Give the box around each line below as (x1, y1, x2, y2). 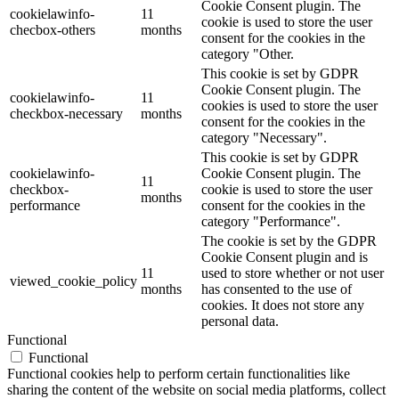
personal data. (201, 313, 279, 329)
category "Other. (201, 45, 294, 61)
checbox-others (10, 21, 95, 37)
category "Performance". (201, 213, 340, 229)
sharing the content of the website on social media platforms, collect (7, 381, 386, 397)
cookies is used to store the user (201, 97, 378, 113)
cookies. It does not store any (201, 297, 364, 313)
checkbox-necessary (10, 105, 123, 121)
